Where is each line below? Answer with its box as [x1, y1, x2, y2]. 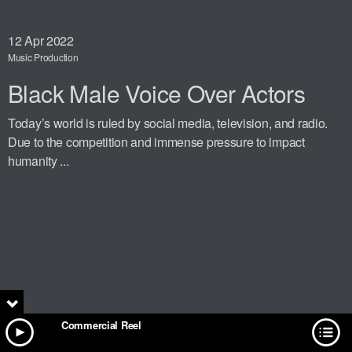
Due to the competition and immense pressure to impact [8, 132, 305, 151]
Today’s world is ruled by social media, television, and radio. [8, 113, 328, 132]
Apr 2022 [24, 31, 74, 49]
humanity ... [8, 151, 69, 170]
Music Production [8, 49, 79, 64]
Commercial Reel [61, 317, 141, 332]
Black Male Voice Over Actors [8, 75, 306, 110]
